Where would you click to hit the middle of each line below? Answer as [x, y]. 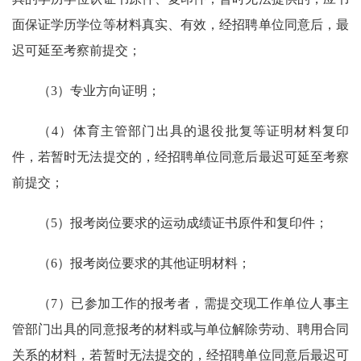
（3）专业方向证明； [99, 91]
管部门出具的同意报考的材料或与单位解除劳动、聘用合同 [180, 329]
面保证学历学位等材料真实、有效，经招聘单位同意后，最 [180, 25]
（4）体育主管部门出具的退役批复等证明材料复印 [193, 131]
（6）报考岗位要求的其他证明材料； [144, 263]
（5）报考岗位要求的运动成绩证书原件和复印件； [183, 223]
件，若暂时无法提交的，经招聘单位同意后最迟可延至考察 [180, 157]
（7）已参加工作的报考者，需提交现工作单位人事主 [193, 303]
